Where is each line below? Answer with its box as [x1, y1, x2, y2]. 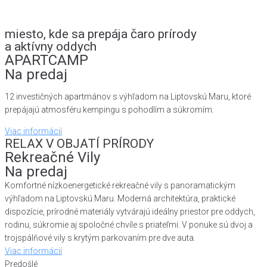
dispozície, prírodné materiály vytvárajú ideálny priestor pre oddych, [5, 207, 255, 216]
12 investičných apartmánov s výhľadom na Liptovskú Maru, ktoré [5, 92, 251, 101]
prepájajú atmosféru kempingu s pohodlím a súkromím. [5, 105, 214, 114]
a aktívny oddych [5, 39, 97, 54]
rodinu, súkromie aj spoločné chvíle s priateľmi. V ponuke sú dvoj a [5, 220, 253, 229]
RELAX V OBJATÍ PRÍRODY [5, 136, 154, 151]
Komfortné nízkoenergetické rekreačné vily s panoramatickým [5, 181, 235, 190]
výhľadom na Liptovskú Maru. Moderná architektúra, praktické [5, 194, 235, 203]
